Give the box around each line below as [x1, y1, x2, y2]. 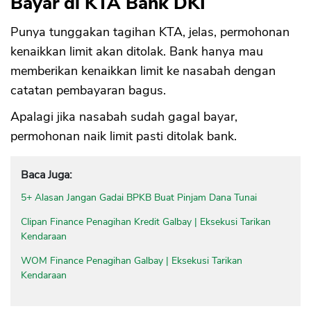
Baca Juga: [21, 167, 72, 183]
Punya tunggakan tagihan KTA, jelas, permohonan [10, 24, 289, 41]
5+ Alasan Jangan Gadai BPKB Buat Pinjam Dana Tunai [21, 191, 257, 205]
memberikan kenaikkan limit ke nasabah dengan [10, 62, 276, 80]
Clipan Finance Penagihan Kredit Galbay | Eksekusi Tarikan [21, 215, 271, 229]
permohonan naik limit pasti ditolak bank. [10, 128, 237, 145]
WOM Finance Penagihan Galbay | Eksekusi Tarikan [21, 254, 242, 268]
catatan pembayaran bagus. [10, 82, 166, 99]
